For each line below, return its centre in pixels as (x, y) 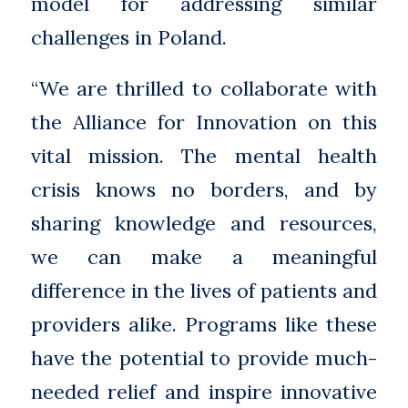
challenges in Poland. (128, 38)
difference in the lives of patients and (204, 290)
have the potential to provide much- (204, 357)
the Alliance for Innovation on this (204, 122)
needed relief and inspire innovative (204, 391)
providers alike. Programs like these (204, 324)
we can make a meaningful (204, 256)
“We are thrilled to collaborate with (204, 88)
